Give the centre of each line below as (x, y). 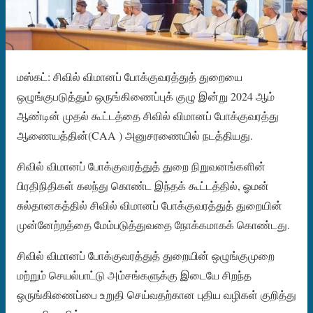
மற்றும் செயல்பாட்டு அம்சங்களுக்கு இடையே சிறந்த (134, 275)
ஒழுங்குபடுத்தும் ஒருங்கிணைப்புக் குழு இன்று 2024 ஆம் (146, 96)
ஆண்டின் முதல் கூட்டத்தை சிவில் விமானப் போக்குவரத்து (148, 115)
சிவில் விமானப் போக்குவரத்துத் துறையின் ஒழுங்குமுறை (146, 255)
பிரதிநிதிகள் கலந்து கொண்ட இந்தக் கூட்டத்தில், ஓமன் (143, 185)
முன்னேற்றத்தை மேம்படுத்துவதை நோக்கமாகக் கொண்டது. (153, 224)
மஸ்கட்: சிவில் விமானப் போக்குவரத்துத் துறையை (130, 76)
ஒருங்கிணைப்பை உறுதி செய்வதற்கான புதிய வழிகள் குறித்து (156, 294)
